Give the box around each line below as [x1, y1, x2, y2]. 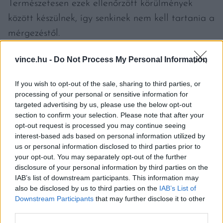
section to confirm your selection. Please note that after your [15, 111, 204, 119]
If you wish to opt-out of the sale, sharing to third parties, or [15, 79, 201, 88]
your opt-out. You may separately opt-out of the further [15, 152, 187, 161]
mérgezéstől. [8, 28, 60, 38]
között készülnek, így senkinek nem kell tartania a [8, 13, 215, 23]
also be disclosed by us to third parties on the [15, 184, 159, 192]
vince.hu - [15, 55, 54, 64]
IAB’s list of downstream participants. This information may [15, 173, 199, 182]
